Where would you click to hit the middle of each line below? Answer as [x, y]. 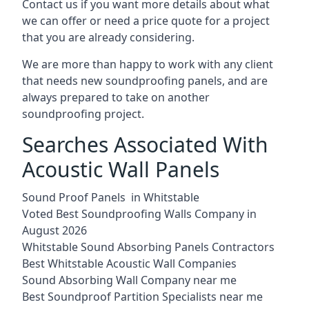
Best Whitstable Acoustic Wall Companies [129, 263]
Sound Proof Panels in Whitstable [111, 197]
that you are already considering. [108, 37]
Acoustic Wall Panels [121, 169]
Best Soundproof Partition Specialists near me [142, 296]
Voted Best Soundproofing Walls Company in [139, 213]
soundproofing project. [83, 113]
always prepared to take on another [116, 97]
